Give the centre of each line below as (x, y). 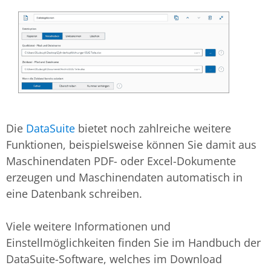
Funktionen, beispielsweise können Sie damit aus (131, 145)
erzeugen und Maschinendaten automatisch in (124, 178)
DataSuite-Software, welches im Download (114, 259)
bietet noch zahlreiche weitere (153, 129)
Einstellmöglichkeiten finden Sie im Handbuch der (133, 243)
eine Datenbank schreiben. (74, 194)
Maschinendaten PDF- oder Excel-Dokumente (121, 161)
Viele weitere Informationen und (88, 227)
